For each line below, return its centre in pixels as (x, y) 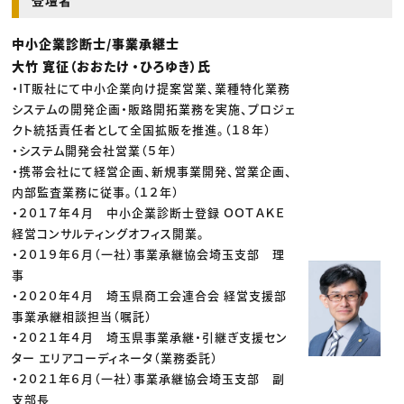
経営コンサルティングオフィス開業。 (109, 234)
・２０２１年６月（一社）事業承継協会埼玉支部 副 (149, 379)
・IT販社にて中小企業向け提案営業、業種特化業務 (151, 88)
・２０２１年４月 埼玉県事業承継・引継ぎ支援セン (150, 337)
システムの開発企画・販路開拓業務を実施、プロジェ (154, 109)
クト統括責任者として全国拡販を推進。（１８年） (142, 130)
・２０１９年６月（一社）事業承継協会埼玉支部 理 (149, 254)
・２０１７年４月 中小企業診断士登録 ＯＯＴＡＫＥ (149, 213)
